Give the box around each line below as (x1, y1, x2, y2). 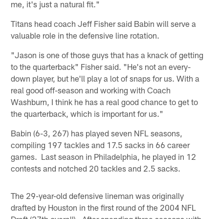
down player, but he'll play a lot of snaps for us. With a (11, 73, 200, 83)
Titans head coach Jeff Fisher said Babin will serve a (11, 18, 197, 28)
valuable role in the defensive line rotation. (11, 30, 160, 40)
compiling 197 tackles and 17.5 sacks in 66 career (11, 139, 190, 150)
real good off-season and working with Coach (11, 85, 171, 95)
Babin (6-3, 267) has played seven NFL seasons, (11, 128, 183, 138)
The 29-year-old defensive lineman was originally (11, 190, 184, 200)
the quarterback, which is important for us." (11, 108, 164, 118)
